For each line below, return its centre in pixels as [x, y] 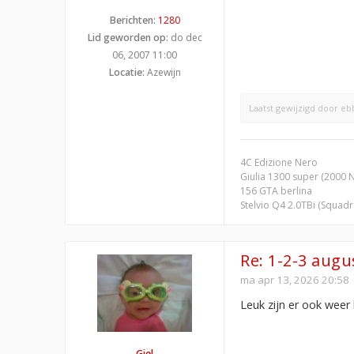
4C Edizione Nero [279, 162]
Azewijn [162, 72]
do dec [185, 37]
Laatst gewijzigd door [295, 107]
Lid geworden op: [128, 37]
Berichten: [132, 20]
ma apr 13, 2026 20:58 [295, 279]
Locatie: [126, 72]
